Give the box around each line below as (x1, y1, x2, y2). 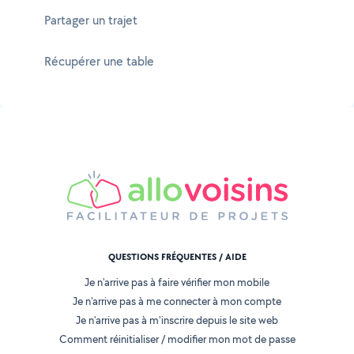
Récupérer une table (44, 53, 154, 70)
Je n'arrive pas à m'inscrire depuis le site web (76, 313, 278, 328)
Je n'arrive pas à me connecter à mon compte (73, 294, 281, 309)
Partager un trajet (44, 12, 137, 28)
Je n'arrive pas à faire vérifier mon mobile (85, 275, 269, 290)
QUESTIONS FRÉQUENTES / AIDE (107, 250, 247, 264)
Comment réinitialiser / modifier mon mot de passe (58, 332, 296, 347)
